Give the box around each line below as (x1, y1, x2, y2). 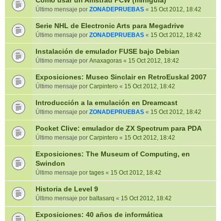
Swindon (36, 159, 65, 167)
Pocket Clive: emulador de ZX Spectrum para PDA (36, 124, 202, 132)
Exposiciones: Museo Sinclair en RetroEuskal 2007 (36, 73, 207, 81)
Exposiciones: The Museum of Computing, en (36, 150, 190, 158)
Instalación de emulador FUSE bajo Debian (36, 47, 180, 55)
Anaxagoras (89, 57, 122, 64)
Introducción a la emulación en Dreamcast (36, 99, 178, 107)
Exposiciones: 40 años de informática (36, 211, 163, 219)
